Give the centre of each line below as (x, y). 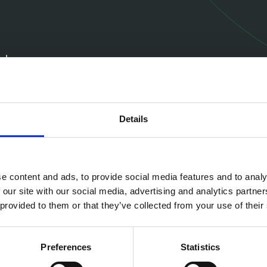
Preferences (66, 247)
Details (133, 119)
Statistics (200, 247)
